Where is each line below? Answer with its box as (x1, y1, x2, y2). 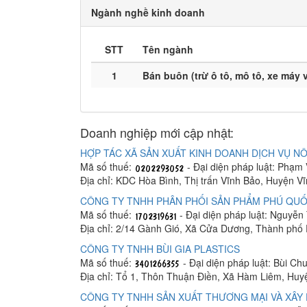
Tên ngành (143, 42, 193, 56)
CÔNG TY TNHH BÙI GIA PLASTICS (80, 242, 240, 256)
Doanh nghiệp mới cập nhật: (80, 123, 234, 141)
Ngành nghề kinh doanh (91, 5, 205, 19)
